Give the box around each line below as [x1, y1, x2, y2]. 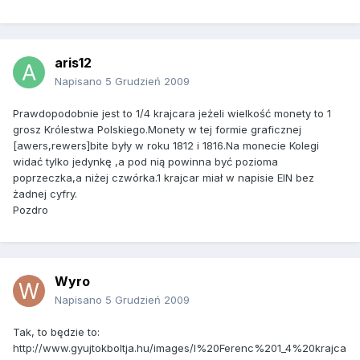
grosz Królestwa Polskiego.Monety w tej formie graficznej [13, 123, 301, 137]
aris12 [55, 55, 92, 72]
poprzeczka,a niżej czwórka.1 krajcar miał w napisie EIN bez [13, 171, 314, 185]
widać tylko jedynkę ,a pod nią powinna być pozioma [13, 155, 278, 169]
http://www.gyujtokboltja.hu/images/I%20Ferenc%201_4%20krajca [13, 342, 346, 355]
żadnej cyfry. [13, 187, 77, 201]
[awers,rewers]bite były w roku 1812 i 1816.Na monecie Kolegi [13, 139, 319, 153]
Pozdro [13, 203, 48, 217]
